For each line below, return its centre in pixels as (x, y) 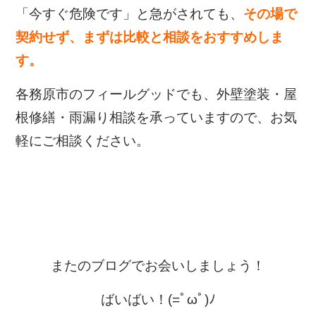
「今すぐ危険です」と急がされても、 (130, 14)
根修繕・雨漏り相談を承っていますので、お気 (157, 118)
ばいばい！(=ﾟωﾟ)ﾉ (158, 300)
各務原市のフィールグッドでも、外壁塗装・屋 (157, 95)
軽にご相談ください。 (83, 141)
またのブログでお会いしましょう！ (158, 266)
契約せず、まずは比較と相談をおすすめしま (150, 37)
